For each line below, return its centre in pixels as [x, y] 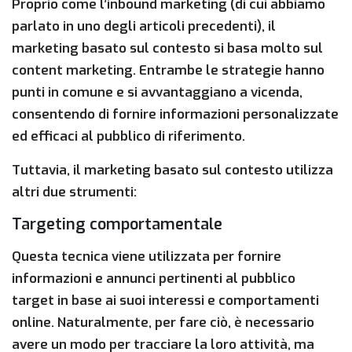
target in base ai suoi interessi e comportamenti [165, 301]
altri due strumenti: [74, 192]
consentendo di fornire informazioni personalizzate [175, 115]
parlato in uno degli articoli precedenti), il [144, 27]
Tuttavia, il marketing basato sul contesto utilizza [172, 170]
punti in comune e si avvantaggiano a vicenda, [157, 93]
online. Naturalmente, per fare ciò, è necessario [163, 323]
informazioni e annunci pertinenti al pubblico [154, 279]
